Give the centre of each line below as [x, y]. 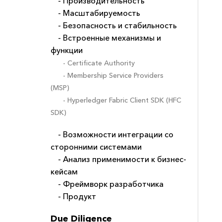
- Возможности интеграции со [116, 135]
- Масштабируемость [99, 13]
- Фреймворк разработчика [111, 184]
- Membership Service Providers [113, 76]
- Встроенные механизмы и [110, 38]
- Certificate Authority [99, 63]
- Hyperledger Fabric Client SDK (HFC [122, 100]
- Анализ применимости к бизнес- [122, 159]
